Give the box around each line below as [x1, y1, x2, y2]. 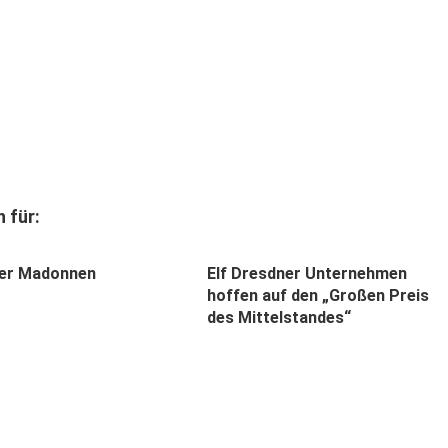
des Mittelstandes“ [206, 307, 351, 327]
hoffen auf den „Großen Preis [206, 285, 429, 305]
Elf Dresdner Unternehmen [206, 263, 407, 283]
